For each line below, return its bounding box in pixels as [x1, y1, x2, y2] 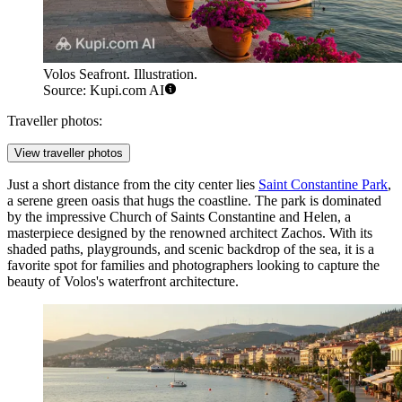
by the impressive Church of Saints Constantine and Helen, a [7, 209, 351, 225]
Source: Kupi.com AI [43, 83, 164, 99]
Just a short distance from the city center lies [7, 177, 258, 193]
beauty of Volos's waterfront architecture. [7, 274, 239, 290]
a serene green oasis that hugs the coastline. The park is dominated [7, 193, 381, 209]
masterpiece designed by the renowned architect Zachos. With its [7, 225, 372, 241]
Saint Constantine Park [258, 177, 388, 193]
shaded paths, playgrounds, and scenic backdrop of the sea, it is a [7, 241, 374, 258]
